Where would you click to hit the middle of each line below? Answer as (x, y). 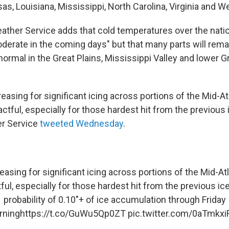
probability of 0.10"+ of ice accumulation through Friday (114, 199)
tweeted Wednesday (82, 123)
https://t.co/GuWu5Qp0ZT (73, 213)
